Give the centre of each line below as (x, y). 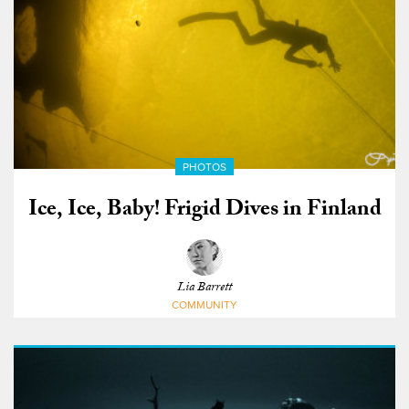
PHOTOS (204, 167)
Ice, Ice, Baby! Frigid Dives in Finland (204, 211)
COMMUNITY (204, 305)
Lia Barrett (204, 288)
